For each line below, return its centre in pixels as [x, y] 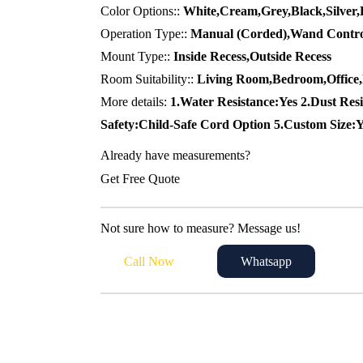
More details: [136, 102]
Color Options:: [142, 11]
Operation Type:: [146, 34]
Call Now [149, 262]
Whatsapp [266, 262]
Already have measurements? [176, 155]
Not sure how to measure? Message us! [201, 228]
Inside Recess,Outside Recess [253, 56]
